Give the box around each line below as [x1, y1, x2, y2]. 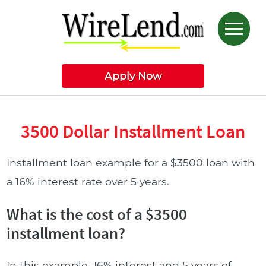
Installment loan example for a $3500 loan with [7, 156, 255, 169]
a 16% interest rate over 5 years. [7, 175, 170, 188]
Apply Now [104, 69, 161, 83]
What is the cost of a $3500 [7, 204, 188, 224]
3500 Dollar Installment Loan [21, 119, 245, 143]
